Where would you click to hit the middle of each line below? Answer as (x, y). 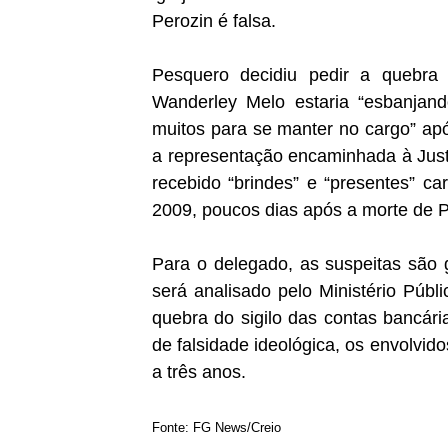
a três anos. (199, 372)
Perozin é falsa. (214, 21)
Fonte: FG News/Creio (216, 427)
